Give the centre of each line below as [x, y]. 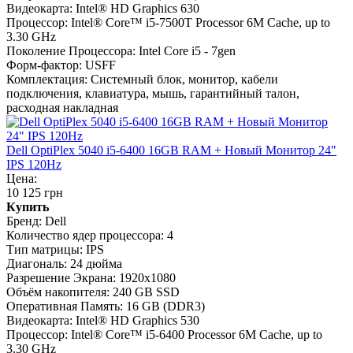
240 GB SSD [146, 292]
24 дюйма [96, 264]
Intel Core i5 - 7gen [187, 51]
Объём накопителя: [58, 292]
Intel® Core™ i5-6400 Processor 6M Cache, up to [197, 335]
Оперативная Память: [65, 307]
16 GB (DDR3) [165, 307]
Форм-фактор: [44, 65]
